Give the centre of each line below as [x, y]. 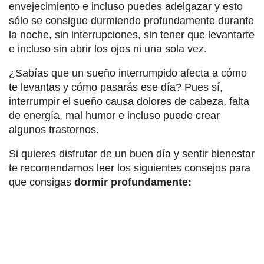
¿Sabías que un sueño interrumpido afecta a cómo [128, 73]
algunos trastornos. [54, 130]
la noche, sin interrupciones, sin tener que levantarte [132, 35]
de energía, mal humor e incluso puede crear [114, 116]
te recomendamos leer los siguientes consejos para [130, 168]
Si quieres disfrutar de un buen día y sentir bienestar [132, 154]
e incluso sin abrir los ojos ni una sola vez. [108, 49]
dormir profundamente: [133, 182]
